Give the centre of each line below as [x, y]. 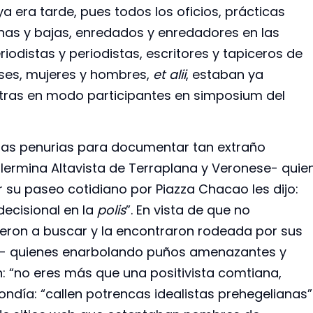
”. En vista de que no [188, 210]
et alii [169, 74]
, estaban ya [225, 74]
